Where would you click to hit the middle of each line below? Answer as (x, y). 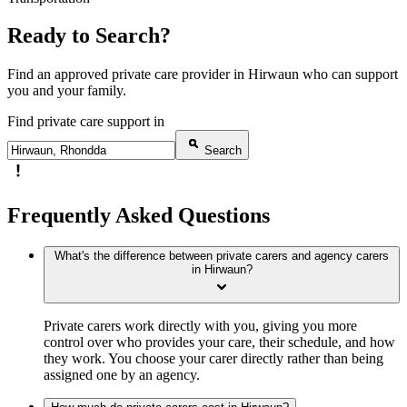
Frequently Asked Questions (139, 216)
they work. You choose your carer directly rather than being (213, 359)
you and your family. (67, 91)
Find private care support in (86, 122)
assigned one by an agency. (122, 375)
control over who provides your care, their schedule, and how (219, 342)
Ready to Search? (89, 36)
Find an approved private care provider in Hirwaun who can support (203, 74)
